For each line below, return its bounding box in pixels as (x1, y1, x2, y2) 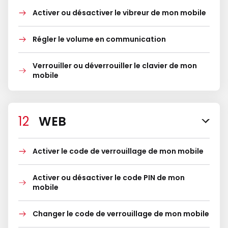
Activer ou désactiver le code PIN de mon (33, 173, 185, 183)
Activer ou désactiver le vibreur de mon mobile (33, 8, 206, 18)
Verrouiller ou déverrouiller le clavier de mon (33, 61, 197, 71)
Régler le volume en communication (33, 34, 166, 44)
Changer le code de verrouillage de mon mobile (33, 209, 209, 219)
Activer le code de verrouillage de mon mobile (33, 146, 204, 156)
